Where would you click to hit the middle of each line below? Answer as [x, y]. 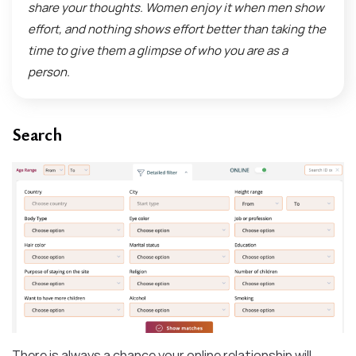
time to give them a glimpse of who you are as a [158, 50]
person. [49, 72]
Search [37, 133]
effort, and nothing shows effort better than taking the [177, 29]
